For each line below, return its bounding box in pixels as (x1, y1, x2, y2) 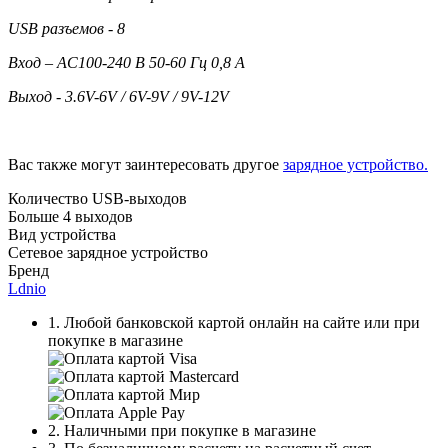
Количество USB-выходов (8, 189, 187, 207)
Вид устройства (8, 225, 116, 243)
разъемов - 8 (42, 19, 125, 37)
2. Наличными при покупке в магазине (48, 421, 316, 439)
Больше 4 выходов (8, 207, 133, 225)
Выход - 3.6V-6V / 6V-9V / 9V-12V (8, 87, 229, 105)
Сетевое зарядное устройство (8, 243, 208, 261)
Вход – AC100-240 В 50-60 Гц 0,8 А (8, 53, 245, 71)
